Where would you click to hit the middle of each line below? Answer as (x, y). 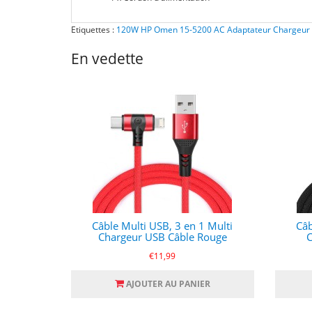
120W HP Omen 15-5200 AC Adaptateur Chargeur (213, 30)
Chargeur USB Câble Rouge (162, 237)
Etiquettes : (94, 30)
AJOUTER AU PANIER (168, 284)
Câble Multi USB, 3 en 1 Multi (163, 226)
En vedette (107, 58)
